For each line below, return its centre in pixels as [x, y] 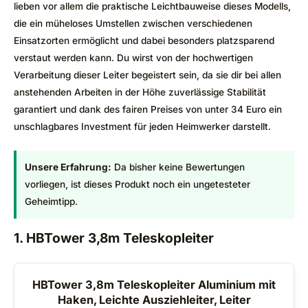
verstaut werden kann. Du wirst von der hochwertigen [133, 58]
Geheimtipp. [51, 202]
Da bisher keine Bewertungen [178, 167]
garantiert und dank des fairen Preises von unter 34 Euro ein [148, 110]
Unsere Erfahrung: [68, 167]
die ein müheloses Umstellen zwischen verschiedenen [133, 24]
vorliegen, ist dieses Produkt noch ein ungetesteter [137, 185]
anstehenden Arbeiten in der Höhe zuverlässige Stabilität [140, 92]
